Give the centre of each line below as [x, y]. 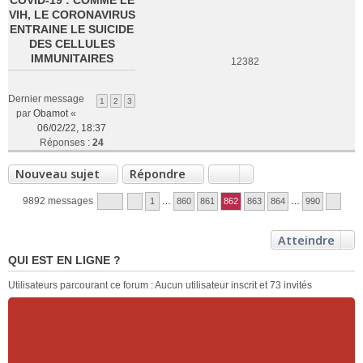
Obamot [51, 113]
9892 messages [59, 201]
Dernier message [46, 99]
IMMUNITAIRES [72, 58]
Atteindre [306, 240]
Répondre [158, 174]
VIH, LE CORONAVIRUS [72, 15]
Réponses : [66, 143]
